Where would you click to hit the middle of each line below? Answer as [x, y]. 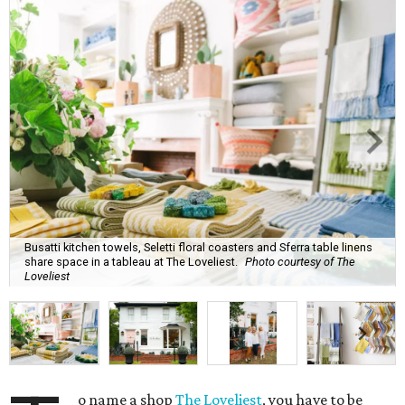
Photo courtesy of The [300, 261]
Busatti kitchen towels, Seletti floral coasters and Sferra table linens [198, 247]
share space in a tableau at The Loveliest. [131, 261]
